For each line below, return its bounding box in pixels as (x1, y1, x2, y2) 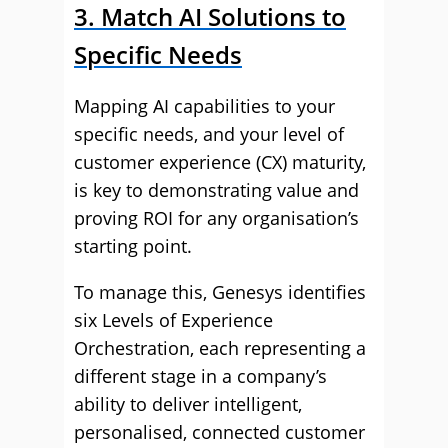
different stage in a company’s (74, 364, 327, 388)
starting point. (74, 234, 192, 258)
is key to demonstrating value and (74, 178, 359, 202)
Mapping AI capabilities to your (74, 94, 335, 118)
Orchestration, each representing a (74, 336, 366, 360)
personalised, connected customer (74, 420, 365, 444)
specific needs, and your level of (74, 122, 344, 146)
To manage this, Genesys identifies (74, 280, 366, 304)
